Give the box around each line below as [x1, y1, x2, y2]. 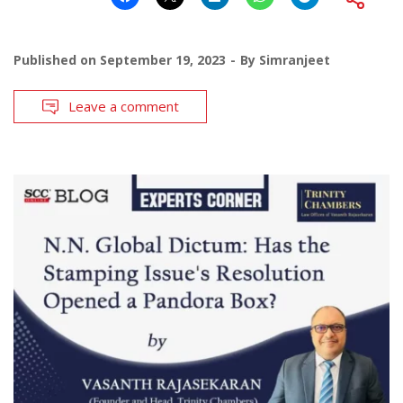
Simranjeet [259, 51, 330, 69]
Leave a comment [68, 97, 179, 116]
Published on [13, 51, 100, 69]
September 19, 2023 [100, 51, 226, 69]
